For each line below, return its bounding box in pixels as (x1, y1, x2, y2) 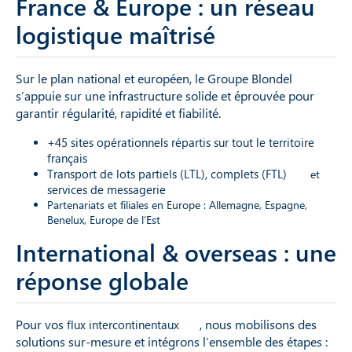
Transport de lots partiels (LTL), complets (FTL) (47, 165, 287, 181)
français (47, 149, 87, 166)
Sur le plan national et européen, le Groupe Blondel (16, 69, 292, 86)
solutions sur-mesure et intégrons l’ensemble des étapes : (16, 332, 328, 350)
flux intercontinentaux (67, 316, 179, 332)
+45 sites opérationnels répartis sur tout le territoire (47, 134, 314, 150)
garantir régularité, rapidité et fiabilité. (16, 104, 221, 121)
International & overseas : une (16, 236, 336, 268)
